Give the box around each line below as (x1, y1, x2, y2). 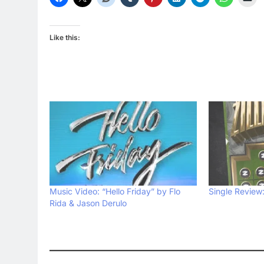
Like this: (49, 33, 80, 42)
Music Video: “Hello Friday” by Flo (49, 186, 180, 196)
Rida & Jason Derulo (49, 197, 127, 208)
